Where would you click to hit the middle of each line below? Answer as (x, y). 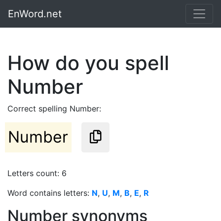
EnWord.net (35, 14)
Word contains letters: (50, 193)
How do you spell (88, 63)
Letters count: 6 (37, 173)
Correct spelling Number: (54, 109)
